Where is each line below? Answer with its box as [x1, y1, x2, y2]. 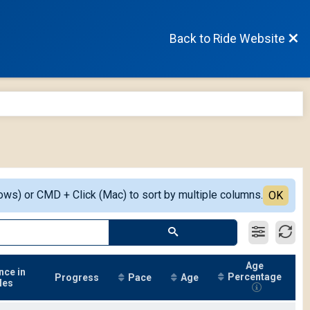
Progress [55, 271, 99, 283]
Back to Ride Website [170, 31, 285, 46]
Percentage [228, 271, 282, 282]
